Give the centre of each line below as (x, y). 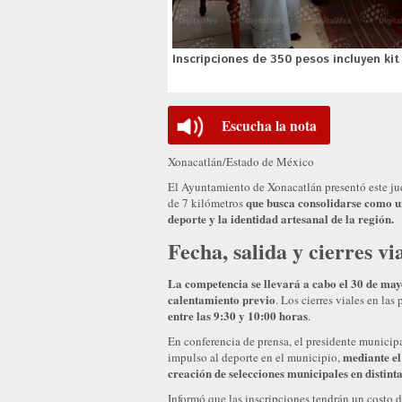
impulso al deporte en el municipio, (255, 357)
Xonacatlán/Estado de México (241, 161)
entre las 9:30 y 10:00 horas (238, 315)
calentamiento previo (222, 299)
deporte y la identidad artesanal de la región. (281, 218)
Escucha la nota (269, 125)
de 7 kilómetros (207, 202)
